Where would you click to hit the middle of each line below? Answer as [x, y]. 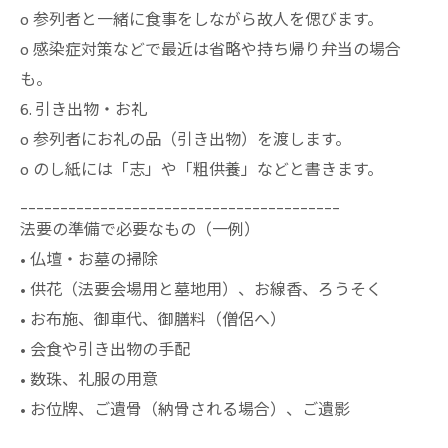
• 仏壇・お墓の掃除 [89, 260]
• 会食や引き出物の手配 [105, 350]
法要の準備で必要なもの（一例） [140, 230]
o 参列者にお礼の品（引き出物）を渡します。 [185, 140]
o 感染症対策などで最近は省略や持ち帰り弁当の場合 [210, 50]
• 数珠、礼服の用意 [89, 380]
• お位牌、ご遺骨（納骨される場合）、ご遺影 [185, 410]
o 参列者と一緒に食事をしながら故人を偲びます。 [201, 20]
